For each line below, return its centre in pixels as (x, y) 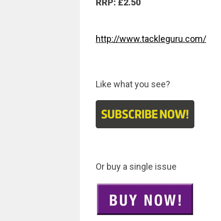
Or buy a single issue (136, 166)
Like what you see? (133, 84)
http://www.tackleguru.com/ (151, 39)
